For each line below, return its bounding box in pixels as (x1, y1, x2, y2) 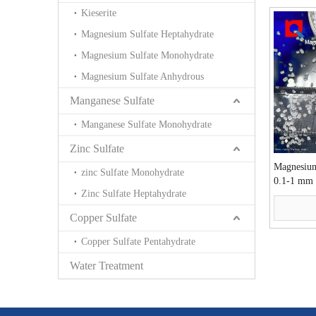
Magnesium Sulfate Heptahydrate (81, 28, 214, 39)
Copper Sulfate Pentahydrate (81, 236, 195, 247)
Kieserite (81, 7, 116, 18)
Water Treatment (70, 259, 143, 272)
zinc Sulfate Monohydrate (81, 166, 184, 178)
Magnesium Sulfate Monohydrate (81, 49, 214, 61)
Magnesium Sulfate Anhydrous (81, 71, 204, 82)
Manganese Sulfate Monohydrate (81, 119, 212, 130)
